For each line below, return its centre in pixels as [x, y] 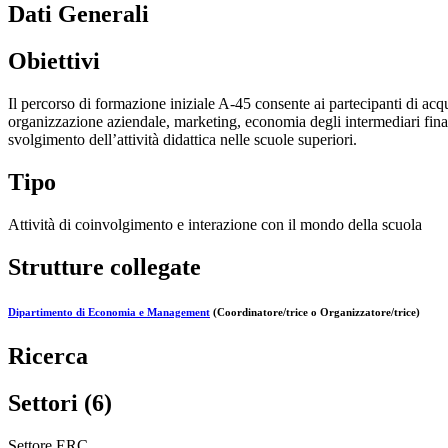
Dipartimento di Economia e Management [109, 311]
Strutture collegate [104, 266]
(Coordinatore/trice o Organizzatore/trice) [315, 311]
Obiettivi [54, 61]
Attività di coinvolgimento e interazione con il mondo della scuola [215, 224]
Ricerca [48, 355]
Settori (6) [60, 402]
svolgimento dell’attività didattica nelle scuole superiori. [182, 140]
